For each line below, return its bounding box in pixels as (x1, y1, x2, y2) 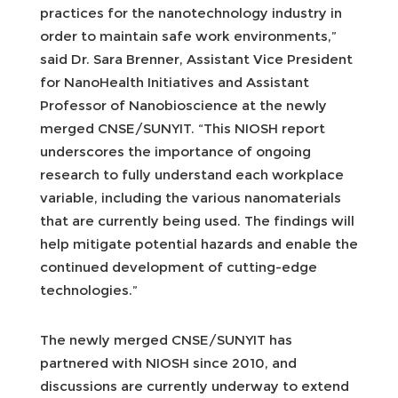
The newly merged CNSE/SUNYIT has (40, 330, 292, 348)
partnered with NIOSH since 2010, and (40, 354, 297, 371)
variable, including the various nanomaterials (40, 188, 341, 206)
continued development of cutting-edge (40, 258, 317, 275)
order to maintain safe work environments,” (40, 27, 337, 44)
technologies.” (40, 281, 138, 298)
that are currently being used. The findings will (40, 211, 354, 229)
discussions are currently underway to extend (40, 377, 349, 394)
